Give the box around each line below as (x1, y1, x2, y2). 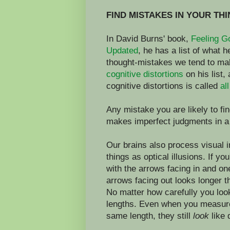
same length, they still (106, 210, 193, 220)
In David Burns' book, (106, 33, 191, 43)
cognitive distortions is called (106, 81, 220, 90)
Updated (106, 45, 138, 55)
